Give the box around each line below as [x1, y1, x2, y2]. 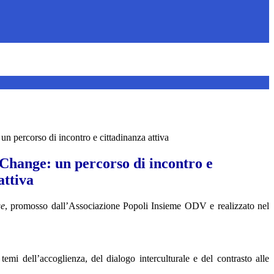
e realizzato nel [206, 201, 270, 212]
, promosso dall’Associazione [4, 201, 124, 212]
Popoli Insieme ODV [123, 201, 207, 212]
